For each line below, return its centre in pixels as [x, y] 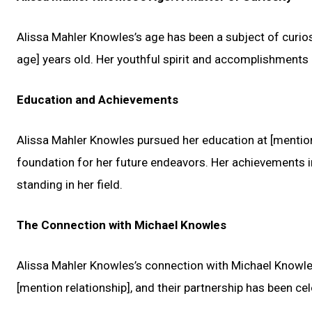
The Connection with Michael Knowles [122, 225]
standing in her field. [70, 185]
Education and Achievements [97, 100]
